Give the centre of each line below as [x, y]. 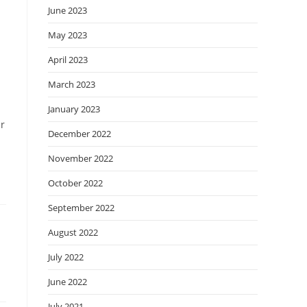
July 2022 [66, 257]
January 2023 [74, 109]
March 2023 [72, 84]
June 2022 [67, 282]
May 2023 [67, 35]
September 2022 [81, 208]
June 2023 [67, 10]
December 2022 [79, 134]
